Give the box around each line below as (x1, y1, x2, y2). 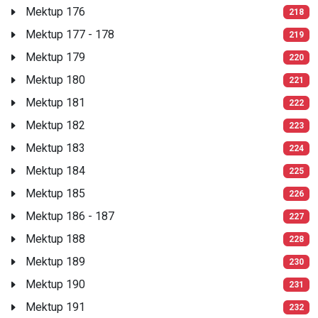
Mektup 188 (26, 231, 85, 246)
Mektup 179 (26, 50, 85, 64)
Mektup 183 (26, 141, 85, 155)
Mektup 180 (26, 72, 85, 87)
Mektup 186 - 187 (26, 209, 114, 223)
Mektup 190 (26, 277, 85, 291)
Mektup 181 (26, 95, 85, 109)
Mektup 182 (26, 118, 85, 132)
